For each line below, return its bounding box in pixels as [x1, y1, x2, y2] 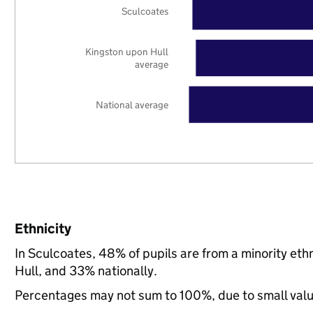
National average [96, 98, 169, 111]
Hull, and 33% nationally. [14, 263, 157, 279]
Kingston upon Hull [85, 45, 169, 58]
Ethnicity [14, 220, 71, 237]
